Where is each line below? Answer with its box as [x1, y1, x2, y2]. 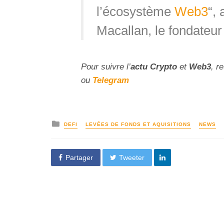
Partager [65, 153, 93, 161]
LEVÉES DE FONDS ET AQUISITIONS [85, 121, 191, 127]
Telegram [92, 75, 129, 85]
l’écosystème [96, 4, 174, 18]
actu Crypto [130, 62, 177, 72]
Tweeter [119, 153, 145, 161]
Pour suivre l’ [81, 62, 130, 72]
